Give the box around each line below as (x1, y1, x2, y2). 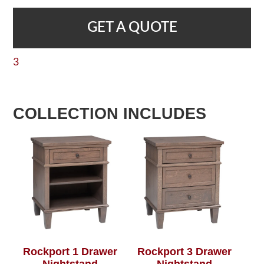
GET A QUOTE (87, 20, 177, 35)
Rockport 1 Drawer (23, 246, 118, 258)
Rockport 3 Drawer (137, 246, 232, 258)
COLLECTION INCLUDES (13, 104, 207, 123)
